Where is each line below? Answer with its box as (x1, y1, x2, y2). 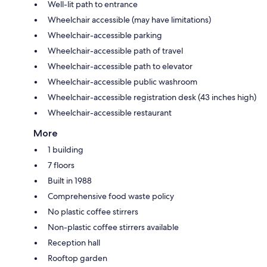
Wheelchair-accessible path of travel (48, 45, 183, 56)
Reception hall (48, 237, 100, 248)
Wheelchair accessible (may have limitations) (48, 14, 211, 25)
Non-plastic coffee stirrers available (48, 221, 179, 232)
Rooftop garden (48, 252, 107, 263)
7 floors (48, 159, 74, 170)
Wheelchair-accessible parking (48, 29, 162, 41)
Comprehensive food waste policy (48, 190, 174, 201)
